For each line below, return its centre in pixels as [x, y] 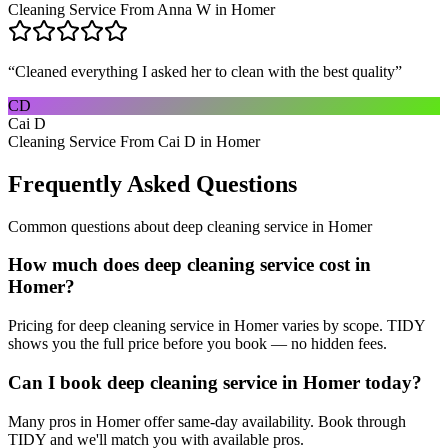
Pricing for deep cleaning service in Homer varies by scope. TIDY [216, 326]
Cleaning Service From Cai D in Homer [134, 141]
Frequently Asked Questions [152, 183]
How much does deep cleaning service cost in [189, 265]
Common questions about [90, 226]
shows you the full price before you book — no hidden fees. [197, 344]
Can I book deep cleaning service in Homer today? [215, 382]
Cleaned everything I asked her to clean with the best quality [205, 71]
